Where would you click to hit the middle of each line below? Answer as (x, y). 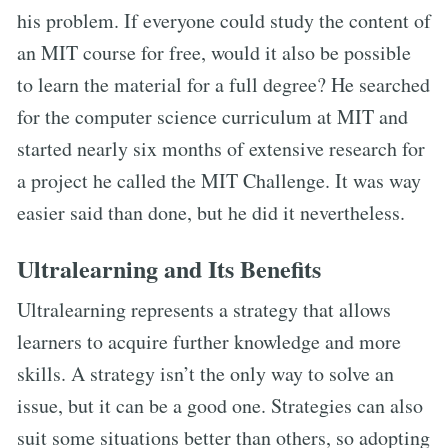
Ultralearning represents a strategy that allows (204, 309)
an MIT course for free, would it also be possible (214, 52)
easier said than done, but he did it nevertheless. (211, 212)
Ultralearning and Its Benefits (169, 268)
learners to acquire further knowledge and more (209, 341)
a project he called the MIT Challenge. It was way (219, 180)
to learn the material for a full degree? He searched (223, 84)
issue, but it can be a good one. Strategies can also (220, 405)
